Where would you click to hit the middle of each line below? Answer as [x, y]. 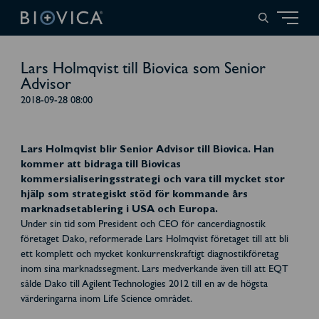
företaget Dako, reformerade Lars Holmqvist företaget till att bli [154, 241]
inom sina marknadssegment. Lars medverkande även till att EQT [154, 271]
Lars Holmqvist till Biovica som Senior [143, 71]
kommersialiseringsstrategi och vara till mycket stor [152, 181]
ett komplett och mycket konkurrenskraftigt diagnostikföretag [149, 256]
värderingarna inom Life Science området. [106, 300]
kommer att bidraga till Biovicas [100, 166]
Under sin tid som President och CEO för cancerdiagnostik [143, 226]
